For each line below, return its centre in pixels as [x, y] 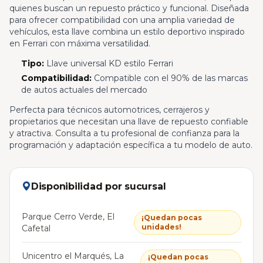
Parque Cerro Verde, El [68, 217]
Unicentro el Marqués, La [73, 256]
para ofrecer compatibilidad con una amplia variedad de [122, 20]
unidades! [161, 227]
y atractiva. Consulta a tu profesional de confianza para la [124, 134]
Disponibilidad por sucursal [98, 187]
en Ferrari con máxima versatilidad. [80, 44]
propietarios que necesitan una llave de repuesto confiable [129, 122]
